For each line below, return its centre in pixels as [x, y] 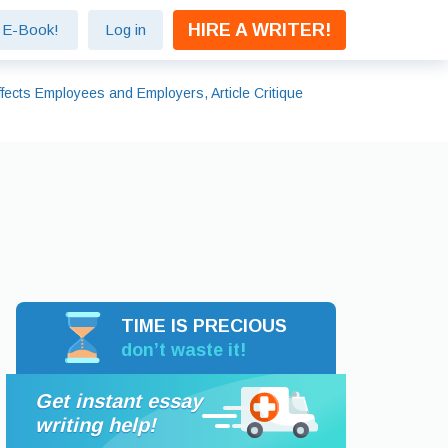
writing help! [95, 424]
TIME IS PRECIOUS [204, 326]
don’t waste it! [183, 350]
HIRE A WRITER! [259, 30]
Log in [125, 29]
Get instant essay [118, 400]
